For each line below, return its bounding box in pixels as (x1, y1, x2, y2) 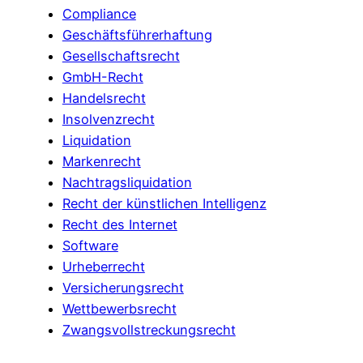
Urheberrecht (62, 258, 145, 275)
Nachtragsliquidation (62, 173, 192, 190)
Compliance (62, 5, 136, 22)
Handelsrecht (62, 89, 146, 106)
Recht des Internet (62, 216, 177, 233)
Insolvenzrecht (62, 110, 155, 127)
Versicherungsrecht (62, 279, 184, 296)
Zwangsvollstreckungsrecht (62, 321, 236, 338)
